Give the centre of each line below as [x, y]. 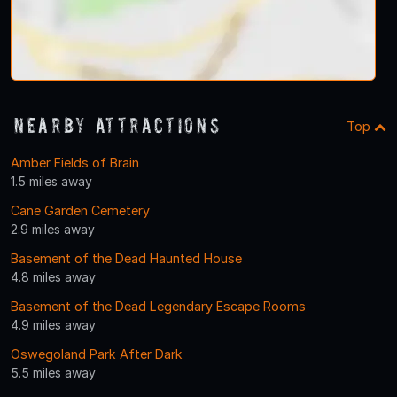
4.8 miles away [53, 277]
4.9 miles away [53, 325]
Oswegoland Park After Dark [97, 354]
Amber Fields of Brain [75, 163]
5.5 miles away [53, 373]
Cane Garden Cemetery [80, 211]
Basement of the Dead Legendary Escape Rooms [158, 307]
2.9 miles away [53, 230]
